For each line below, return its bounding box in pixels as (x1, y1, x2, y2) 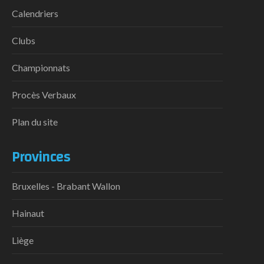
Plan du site (12, 115, 58, 127)
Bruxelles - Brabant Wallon (12, 180, 120, 192)
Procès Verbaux (12, 88, 76, 100)
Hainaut (12, 207, 44, 219)
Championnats (12, 61, 70, 73)
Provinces (12, 144, 70, 170)
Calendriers (12, 7, 58, 19)
